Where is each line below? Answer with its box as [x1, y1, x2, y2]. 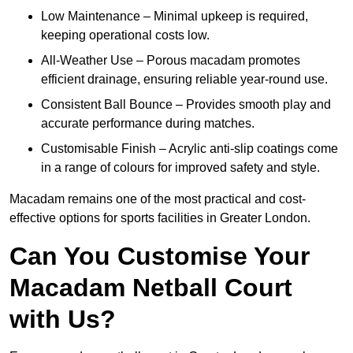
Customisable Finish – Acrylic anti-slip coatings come [41, 142, 338, 156]
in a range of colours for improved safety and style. [41, 161, 320, 175]
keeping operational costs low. [41, 28, 210, 43]
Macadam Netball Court [9, 273, 292, 303]
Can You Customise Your [9, 242, 310, 271]
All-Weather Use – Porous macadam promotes [41, 54, 300, 68]
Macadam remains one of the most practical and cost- [9, 192, 306, 206]
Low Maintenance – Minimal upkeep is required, [41, 9, 308, 24]
